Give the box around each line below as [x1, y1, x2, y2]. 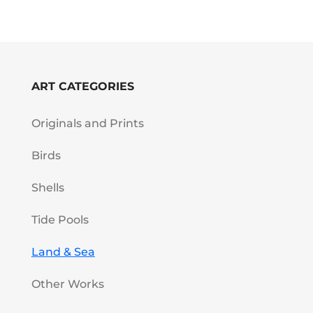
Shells [31, 181, 64, 195]
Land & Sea [31, 245, 95, 259]
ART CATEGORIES [31, 80, 134, 94]
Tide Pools [31, 213, 89, 227]
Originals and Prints [31, 117, 144, 131]
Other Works [31, 277, 104, 291]
